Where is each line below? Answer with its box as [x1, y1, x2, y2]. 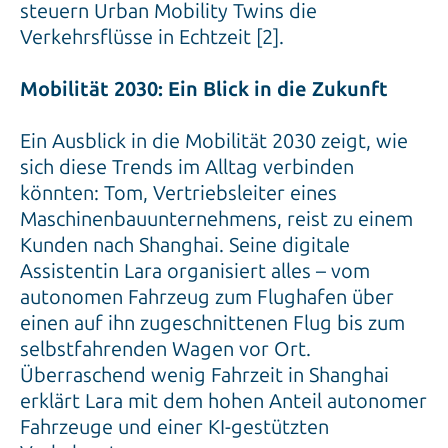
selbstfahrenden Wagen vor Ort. [20, 336, 311, 361]
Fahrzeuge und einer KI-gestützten [20, 414, 329, 439]
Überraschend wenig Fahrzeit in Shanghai [20, 362, 389, 387]
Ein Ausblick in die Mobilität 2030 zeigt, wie [20, 128, 408, 153]
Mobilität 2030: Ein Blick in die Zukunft [20, 76, 388, 101]
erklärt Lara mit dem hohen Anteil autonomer [20, 388, 427, 413]
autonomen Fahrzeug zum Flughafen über [20, 284, 394, 309]
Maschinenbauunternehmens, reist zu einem [20, 206, 413, 231]
